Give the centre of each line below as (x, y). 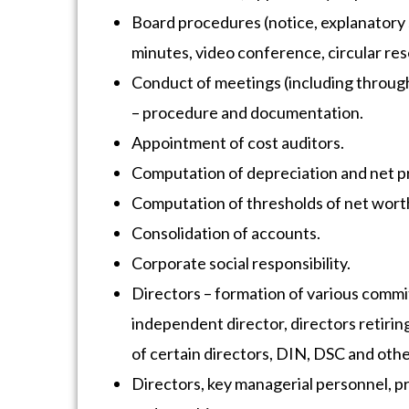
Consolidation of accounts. (226, 233)
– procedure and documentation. (247, 112)
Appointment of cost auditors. (238, 142)
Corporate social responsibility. (241, 263)
